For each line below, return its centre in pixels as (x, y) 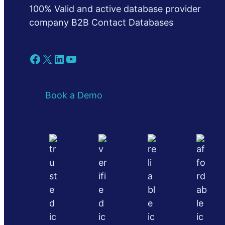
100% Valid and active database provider (115, 9)
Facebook (32, 58)
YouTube (68, 58)
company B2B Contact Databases (101, 23)
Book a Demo (74, 95)
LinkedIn (56, 58)
